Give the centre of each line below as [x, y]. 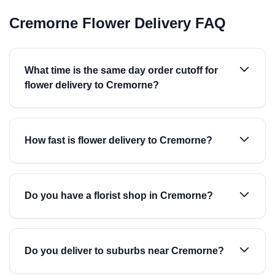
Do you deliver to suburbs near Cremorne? [124, 251]
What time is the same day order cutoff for [121, 70]
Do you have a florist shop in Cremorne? [119, 196]
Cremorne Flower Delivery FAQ [118, 23]
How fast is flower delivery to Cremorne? [118, 140]
